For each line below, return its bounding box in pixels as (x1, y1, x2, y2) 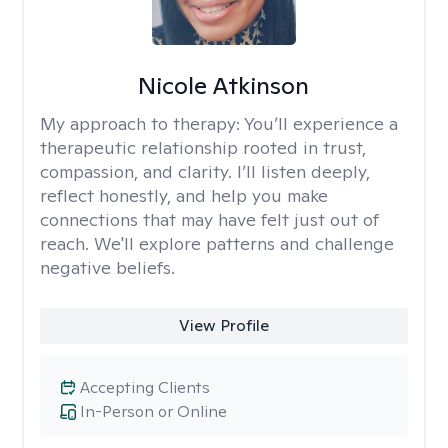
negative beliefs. (40, 256, 175, 279)
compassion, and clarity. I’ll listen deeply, (40, 160, 370, 183)
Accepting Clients (80, 377, 210, 398)
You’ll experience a (244, 112, 398, 135)
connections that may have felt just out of (40, 208, 379, 231)
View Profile (178, 315, 269, 336)
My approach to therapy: (40, 112, 244, 135)
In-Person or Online (80, 401, 227, 422)
